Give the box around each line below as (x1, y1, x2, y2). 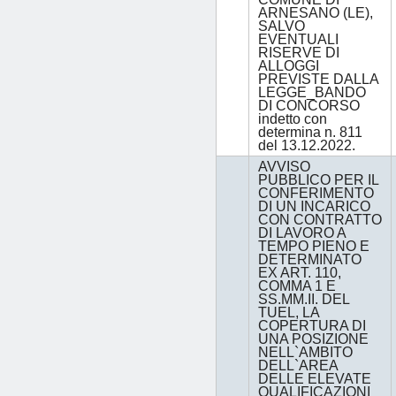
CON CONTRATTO (258, 212, 382, 228)
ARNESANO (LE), (258, 5, 373, 21)
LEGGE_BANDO (258, 85, 366, 101)
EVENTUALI (258, 32, 339, 48)
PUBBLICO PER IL (258, 172, 378, 188)
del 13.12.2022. (258, 138, 355, 154)
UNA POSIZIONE (258, 331, 369, 347)
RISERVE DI (258, 45, 339, 61)
